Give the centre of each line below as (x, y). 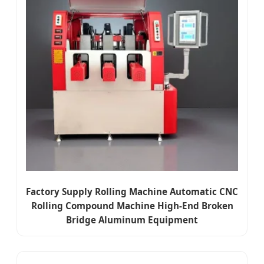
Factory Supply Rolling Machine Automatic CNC (132, 191)
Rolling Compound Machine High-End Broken (132, 205)
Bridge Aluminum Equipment (132, 220)
